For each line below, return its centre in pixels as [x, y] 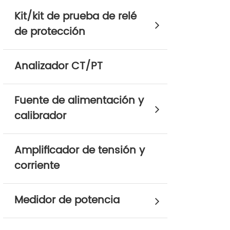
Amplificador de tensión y [80, 151]
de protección [50, 32]
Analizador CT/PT [59, 66]
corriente [37, 166]
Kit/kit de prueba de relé [75, 17]
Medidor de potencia [67, 200]
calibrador [40, 116]
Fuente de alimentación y [79, 101]
